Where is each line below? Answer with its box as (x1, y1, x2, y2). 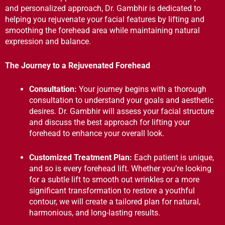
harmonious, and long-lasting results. (29, 207, 160, 217)
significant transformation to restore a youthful (29, 185, 195, 195)
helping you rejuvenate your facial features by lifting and (5, 14, 204, 24)
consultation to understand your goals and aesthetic (29, 95, 213, 105)
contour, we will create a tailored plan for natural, (29, 196, 200, 206)
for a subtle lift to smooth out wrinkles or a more (29, 174, 199, 184)
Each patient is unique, (132, 152, 214, 162)
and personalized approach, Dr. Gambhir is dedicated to (5, 3, 201, 13)
